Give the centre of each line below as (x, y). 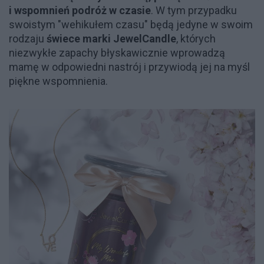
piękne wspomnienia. (60, 81)
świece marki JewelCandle (111, 39)
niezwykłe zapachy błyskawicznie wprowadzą (117, 53)
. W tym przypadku (194, 10)
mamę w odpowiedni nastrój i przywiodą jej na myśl (129, 67)
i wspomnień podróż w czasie (80, 10)
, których (196, 39)
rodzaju (28, 39)
